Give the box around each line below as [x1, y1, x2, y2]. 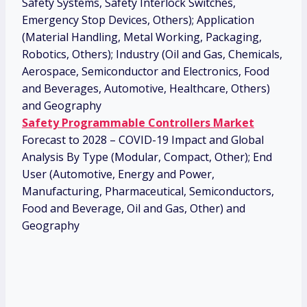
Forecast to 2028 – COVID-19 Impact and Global [22, 132, 264, 148]
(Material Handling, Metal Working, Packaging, [22, 29, 262, 45]
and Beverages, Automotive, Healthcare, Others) [22, 81, 270, 97]
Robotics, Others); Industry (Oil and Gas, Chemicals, [22, 47, 282, 62]
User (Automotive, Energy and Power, [22, 167, 214, 182]
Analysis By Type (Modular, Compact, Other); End [22, 149, 272, 165]
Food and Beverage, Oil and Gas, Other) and [22, 201, 245, 217]
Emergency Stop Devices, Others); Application [22, 12, 254, 28]
